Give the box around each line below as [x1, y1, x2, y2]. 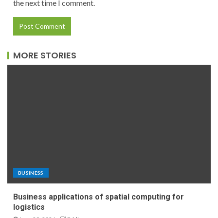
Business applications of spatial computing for [13, 192, 184, 201]
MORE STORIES [13, 49, 76, 61]
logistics [13, 202, 45, 212]
